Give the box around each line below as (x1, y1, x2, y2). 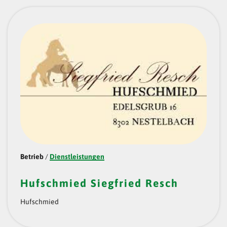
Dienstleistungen (50, 153, 104, 161)
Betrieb (20, 153, 44, 161)
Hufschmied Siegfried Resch (20, 177, 178, 190)
